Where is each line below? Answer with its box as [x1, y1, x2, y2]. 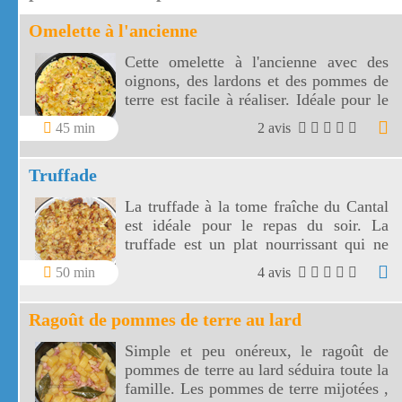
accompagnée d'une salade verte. [125, 128, 337, 147]
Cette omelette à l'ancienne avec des [125, 53, 389, 72]
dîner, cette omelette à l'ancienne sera [125, 109, 389, 128]
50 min [52, 265, 95, 281]
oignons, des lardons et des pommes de [125, 72, 389, 91]
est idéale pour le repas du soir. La [125, 216, 389, 235]
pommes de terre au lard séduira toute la [125, 361, 389, 380]
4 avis [258, 265, 294, 281]
